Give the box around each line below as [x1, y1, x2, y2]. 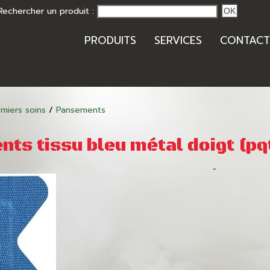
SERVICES [154, 33, 202, 48]
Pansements [56, 104, 105, 116]
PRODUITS [84, 33, 136, 48]
